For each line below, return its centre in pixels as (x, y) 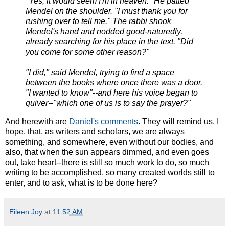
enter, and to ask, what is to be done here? (81, 183)
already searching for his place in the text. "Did (109, 42)
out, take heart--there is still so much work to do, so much (107, 163)
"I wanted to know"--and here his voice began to (112, 93)
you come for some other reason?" (87, 52)
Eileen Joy (26, 212)
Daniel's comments (104, 122)
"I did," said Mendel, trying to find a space (100, 73)
